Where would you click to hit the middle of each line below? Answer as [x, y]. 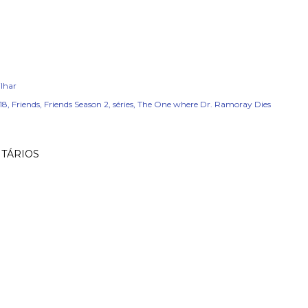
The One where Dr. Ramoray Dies [204, 104]
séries [123, 104]
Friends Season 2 [76, 104]
